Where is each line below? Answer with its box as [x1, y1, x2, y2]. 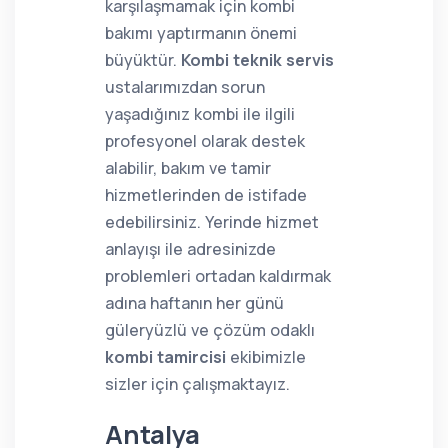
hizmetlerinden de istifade [105, 184, 307, 206]
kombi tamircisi [105, 346, 226, 368]
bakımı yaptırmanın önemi [105, 22, 297, 44]
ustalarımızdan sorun [105, 76, 265, 98]
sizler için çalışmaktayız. [105, 373, 290, 395]
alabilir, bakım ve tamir [105, 157, 271, 179]
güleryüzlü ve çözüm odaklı [105, 319, 315, 341]
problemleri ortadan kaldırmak [105, 265, 331, 287]
